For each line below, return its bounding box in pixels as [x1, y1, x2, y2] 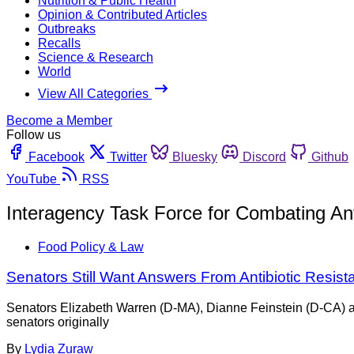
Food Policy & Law [38, 239, 144, 254]
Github [311, 149, 348, 164]
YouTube [6, 171, 57, 186]
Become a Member [6, 113, 112, 127]
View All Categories [38, 86, 152, 100]
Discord [243, 149, 286, 164]
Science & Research [38, 50, 153, 64]
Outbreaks [38, 21, 96, 36]
